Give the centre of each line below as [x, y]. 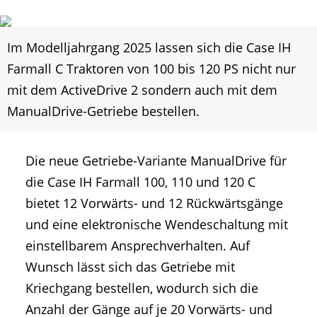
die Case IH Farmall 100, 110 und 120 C [140, 182]
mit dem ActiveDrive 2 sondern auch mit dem [142, 90]
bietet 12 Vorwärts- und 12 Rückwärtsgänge [154, 203]
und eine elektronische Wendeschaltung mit [157, 225]
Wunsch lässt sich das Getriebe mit [130, 267]
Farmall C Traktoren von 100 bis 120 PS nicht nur [151, 69]
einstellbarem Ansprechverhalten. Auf [138, 246]
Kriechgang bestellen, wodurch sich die [142, 288]
